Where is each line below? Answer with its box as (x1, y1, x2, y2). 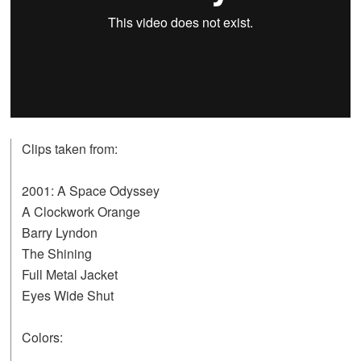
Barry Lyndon (22, 222, 98, 242)
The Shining (22, 243, 92, 263)
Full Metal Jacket (22, 264, 118, 284)
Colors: (22, 327, 63, 346)
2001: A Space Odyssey (22, 180, 160, 200)
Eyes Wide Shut (22, 285, 114, 305)
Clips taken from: (22, 139, 118, 158)
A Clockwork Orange (22, 201, 140, 221)
